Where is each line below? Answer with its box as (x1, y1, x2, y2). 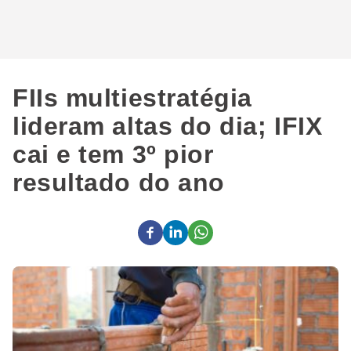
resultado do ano (13, 168, 225, 197)
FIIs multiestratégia (13, 84, 252, 112)
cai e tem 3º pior (13, 140, 214, 168)
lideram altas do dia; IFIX (13, 112, 323, 140)
